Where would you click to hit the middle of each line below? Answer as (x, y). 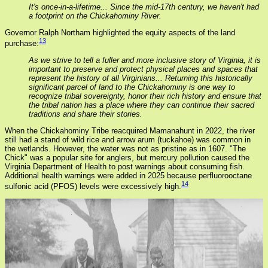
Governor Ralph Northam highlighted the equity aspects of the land (120, 32)
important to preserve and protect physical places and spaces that (143, 69)
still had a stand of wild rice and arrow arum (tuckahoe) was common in (128, 140)
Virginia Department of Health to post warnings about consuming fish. (125, 167)
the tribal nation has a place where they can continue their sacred (141, 105)
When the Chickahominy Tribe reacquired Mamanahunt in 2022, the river (130, 131)
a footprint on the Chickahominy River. (95, 16)
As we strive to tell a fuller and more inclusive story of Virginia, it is (145, 60)
